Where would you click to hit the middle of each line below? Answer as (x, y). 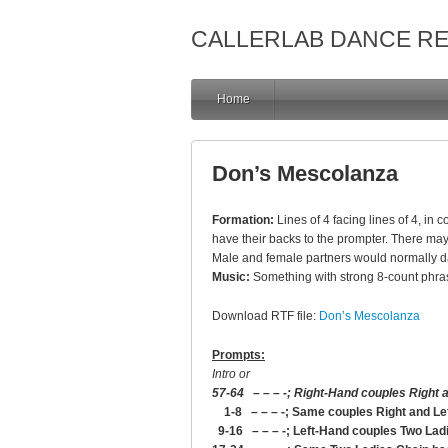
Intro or (231, 374)
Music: (231, 277)
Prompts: (238, 355)
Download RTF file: (265, 316)
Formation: (243, 220)
